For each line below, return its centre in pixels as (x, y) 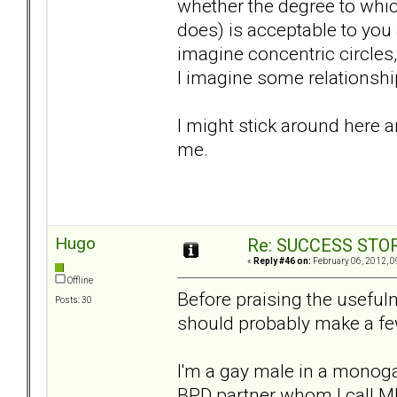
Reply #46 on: (282, 261)
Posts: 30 (74, 300)
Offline (79, 281)
